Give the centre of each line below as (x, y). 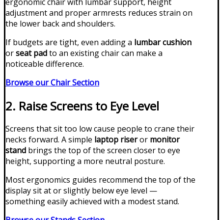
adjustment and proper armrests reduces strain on (99, 13)
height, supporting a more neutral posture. (85, 161)
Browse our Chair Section (52, 82)
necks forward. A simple (50, 140)
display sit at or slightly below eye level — (81, 191)
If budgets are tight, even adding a (70, 42)
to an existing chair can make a (105, 53)
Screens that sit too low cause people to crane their (100, 129)
